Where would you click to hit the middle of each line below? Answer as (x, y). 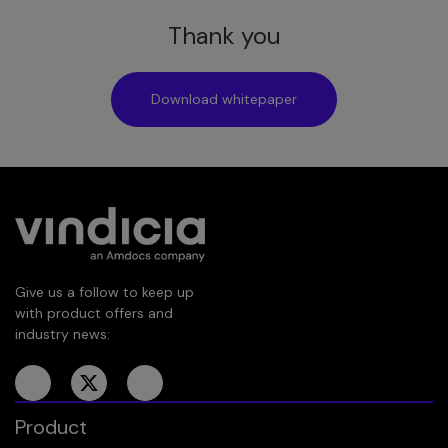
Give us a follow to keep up (104, 292)
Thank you (224, 35)
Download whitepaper (224, 99)
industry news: (62, 334)
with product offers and (94, 313)
